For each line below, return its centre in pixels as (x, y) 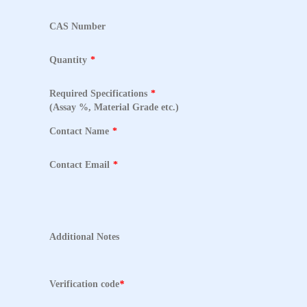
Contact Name (79, 131)
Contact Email (79, 164)
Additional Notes (84, 236)
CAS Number (77, 26)
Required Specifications (98, 93)
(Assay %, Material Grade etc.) (114, 107)
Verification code (84, 284)
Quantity (68, 60)
